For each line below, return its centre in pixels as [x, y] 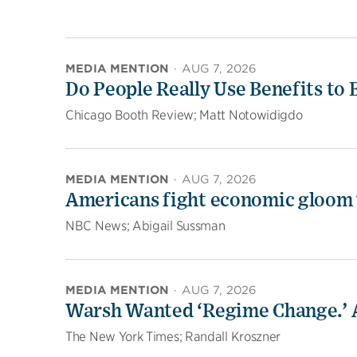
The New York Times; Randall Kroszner [173, 337]
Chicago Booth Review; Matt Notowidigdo [184, 115]
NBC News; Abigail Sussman [145, 226]
